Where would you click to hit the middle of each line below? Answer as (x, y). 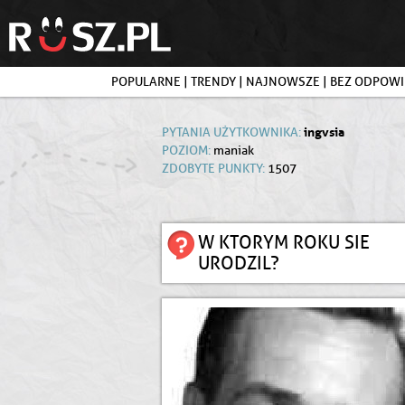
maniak (232, 151)
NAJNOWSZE (283, 82)
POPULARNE (146, 82)
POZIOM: (186, 151)
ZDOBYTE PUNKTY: (213, 169)
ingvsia (324, 132)
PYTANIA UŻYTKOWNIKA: (231, 132)
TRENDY (213, 82)
